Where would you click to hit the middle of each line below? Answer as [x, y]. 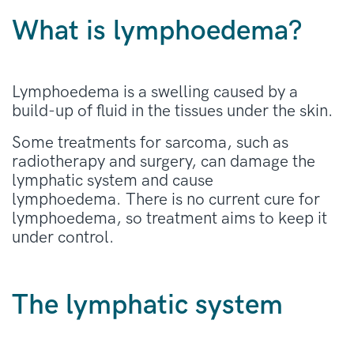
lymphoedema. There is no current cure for [166, 199]
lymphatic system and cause [113, 180]
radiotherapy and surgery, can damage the [164, 161]
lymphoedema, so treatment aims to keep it [169, 218]
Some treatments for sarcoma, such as [150, 142]
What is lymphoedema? [157, 31]
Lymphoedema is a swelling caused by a [155, 92]
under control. [63, 237]
